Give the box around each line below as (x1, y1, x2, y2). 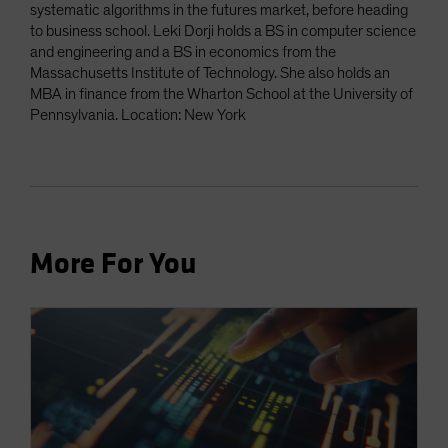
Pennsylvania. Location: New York (30, 107, 246, 123)
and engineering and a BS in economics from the (30, 44, 336, 60)
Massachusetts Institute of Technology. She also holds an (30, 65, 390, 81)
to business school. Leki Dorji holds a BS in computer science (30, 23, 416, 39)
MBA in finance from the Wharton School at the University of (30, 86, 413, 102)
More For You (30, 246, 197, 282)
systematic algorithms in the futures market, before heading (30, 2, 408, 18)
